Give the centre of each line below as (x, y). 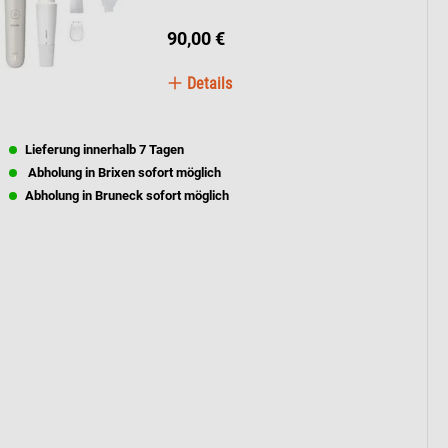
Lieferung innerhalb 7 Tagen (104, 149)
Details (208, 83)
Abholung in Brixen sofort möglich (123, 172)
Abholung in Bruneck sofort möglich (127, 195)
